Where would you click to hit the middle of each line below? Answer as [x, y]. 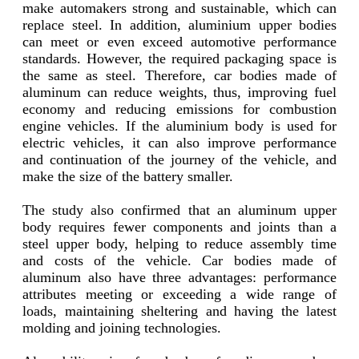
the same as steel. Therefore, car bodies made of [179, 76]
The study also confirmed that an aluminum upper [179, 210]
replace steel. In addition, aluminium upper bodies [179, 25]
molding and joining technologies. [122, 328]
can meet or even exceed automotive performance [179, 42]
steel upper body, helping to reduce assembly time [179, 244]
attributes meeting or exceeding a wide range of [179, 294]
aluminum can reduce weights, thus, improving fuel [179, 93]
